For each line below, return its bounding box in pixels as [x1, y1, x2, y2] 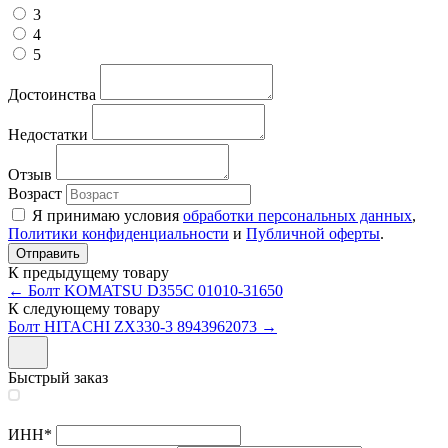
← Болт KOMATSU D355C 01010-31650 [8, 281, 283, 299]
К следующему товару [8, 299, 160, 317]
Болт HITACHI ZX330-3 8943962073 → [8, 317, 277, 335]
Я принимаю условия [32, 206, 183, 224]
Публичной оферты [246, 224, 380, 242]
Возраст [8, 184, 62, 202]
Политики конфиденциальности [8, 224, 229, 242]
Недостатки [8, 125, 88, 143]
